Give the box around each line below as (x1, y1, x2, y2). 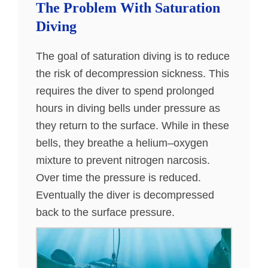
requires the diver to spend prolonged (36, 85, 214, 97)
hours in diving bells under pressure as (36, 102, 220, 114)
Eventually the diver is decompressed (36, 189, 214, 201)
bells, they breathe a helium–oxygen (36, 137, 208, 149)
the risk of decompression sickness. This (36, 68, 229, 80)
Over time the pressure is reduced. (36, 172, 201, 184)
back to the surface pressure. (36, 206, 175, 218)
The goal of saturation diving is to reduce (36, 50, 230, 62)
